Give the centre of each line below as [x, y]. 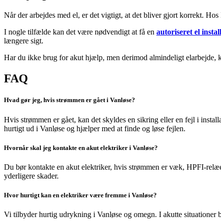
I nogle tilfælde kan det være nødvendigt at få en [80, 32]
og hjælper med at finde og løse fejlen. [125, 128]
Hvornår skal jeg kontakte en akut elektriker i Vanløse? [81, 147]
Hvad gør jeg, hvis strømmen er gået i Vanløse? [70, 100]
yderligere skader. [31, 176]
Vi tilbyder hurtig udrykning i [51, 215]
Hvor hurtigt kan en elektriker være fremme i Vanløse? [80, 195]
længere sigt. [24, 41]
